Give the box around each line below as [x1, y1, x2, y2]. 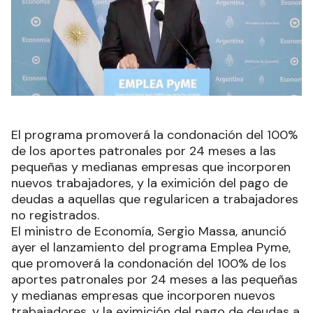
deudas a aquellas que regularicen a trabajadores [11, 191, 298, 208]
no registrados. [11, 207, 99, 224]
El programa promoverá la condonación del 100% [11, 126, 298, 144]
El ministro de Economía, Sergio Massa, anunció [11, 223, 286, 240]
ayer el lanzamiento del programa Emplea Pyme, [11, 239, 291, 256]
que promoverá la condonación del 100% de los [11, 255, 286, 272]
